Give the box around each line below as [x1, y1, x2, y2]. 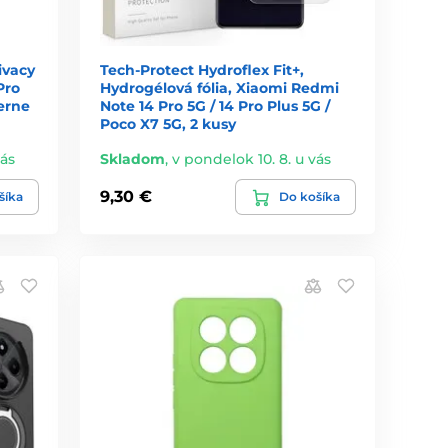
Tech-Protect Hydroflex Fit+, [100, 60, 305, 79]
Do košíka [278, 188, 340, 204]
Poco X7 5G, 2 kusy [100, 114, 237, 133]
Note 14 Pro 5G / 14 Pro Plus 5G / [100, 96, 331, 115]
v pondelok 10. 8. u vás [172, 149, 332, 168]
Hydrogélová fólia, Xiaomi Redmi [100, 78, 340, 97]
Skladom [100, 149, 166, 168]
